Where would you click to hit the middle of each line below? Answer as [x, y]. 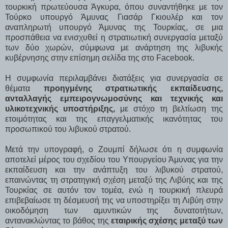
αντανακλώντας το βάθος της [58, 220]
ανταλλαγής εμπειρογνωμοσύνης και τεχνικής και [114, 98]
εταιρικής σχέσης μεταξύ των [167, 220]
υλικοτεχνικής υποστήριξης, [63, 108]
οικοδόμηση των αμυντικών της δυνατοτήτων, [114, 210]
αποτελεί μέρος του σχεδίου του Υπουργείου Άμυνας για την [114, 159]
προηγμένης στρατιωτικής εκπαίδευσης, [133, 88]
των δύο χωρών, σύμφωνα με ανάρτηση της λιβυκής [114, 47]
